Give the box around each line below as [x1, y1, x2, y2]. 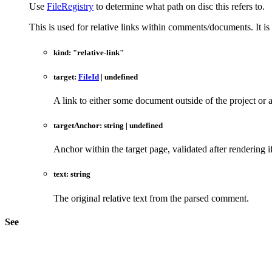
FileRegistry [47, 1, 93, 12]
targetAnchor [53, 121, 100, 131]
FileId [78, 72, 99, 81]
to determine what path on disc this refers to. [93, 1, 265, 12]
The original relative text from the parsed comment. [53, 192, 249, 203]
